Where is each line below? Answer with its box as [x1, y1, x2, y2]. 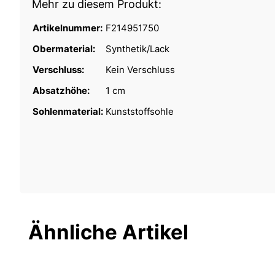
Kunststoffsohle [106, 105, 174, 117]
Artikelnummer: [33, 21, 104, 34]
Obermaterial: [33, 42, 97, 55]
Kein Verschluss [106, 63, 175, 76]
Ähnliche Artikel [28, 219, 188, 244]
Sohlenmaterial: [33, 105, 105, 117]
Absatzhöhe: [33, 84, 91, 96]
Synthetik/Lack [106, 42, 169, 55]
